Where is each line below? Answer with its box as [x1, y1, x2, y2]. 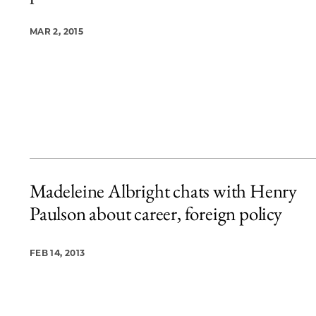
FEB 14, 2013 [30, 248, 85, 258]
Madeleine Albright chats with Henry [30, 178, 297, 203]
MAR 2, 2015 [30, 25, 83, 37]
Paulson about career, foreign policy [30, 201, 282, 226]
